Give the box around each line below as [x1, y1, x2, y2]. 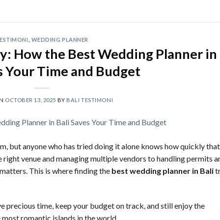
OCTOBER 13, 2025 [5, 96, 56, 103]
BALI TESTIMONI [66, 96, 113, 103]
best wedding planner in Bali [111, 166, 214, 176]
